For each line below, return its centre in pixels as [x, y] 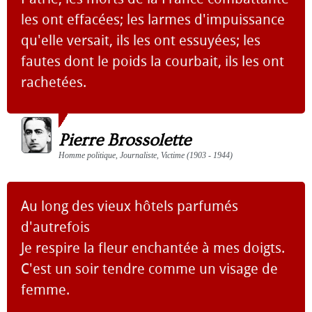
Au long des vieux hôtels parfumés [130, 206]
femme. [45, 289]
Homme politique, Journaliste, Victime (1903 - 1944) [146, 155]
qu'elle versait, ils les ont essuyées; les [141, 40]
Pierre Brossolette [125, 140]
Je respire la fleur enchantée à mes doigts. [153, 248]
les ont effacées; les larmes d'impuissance [153, 19]
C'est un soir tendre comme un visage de [149, 268]
